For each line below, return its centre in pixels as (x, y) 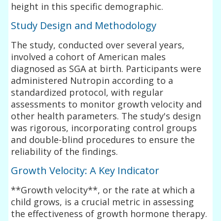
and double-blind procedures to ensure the (103, 139)
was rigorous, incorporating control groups (104, 128)
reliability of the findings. (65, 151)
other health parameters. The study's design (106, 116)
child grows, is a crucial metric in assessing (103, 202)
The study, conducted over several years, (98, 45)
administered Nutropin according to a (92, 80)
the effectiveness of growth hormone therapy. (109, 213)
